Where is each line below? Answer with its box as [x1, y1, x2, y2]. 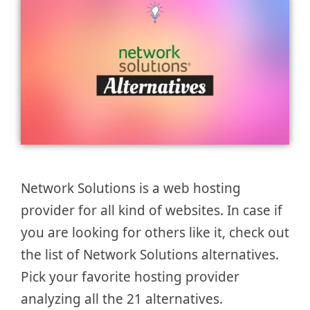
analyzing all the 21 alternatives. [21, 290, 223, 309]
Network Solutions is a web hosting [21, 179, 241, 198]
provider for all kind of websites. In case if [21, 201, 282, 220]
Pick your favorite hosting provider [21, 268, 239, 286]
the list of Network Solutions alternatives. [21, 246, 279, 264]
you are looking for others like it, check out [21, 224, 289, 242]
